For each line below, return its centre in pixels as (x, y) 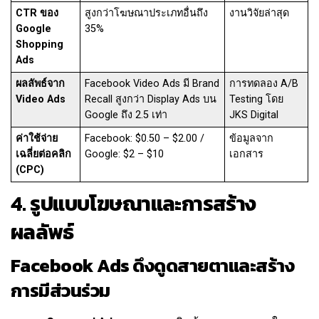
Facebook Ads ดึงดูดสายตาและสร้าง (153, 266)
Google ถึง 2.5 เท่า (126, 115)
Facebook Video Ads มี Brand (152, 84)
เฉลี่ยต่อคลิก (44, 155)
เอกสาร (247, 155)
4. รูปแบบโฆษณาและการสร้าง (134, 204)
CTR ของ (37, 14)
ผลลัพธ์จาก (41, 84)
